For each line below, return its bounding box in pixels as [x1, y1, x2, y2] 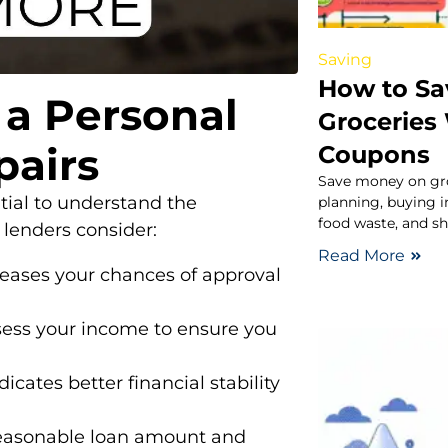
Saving [318, 49, 373, 69]
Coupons [318, 139, 431, 169]
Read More [318, 245, 406, 265]
